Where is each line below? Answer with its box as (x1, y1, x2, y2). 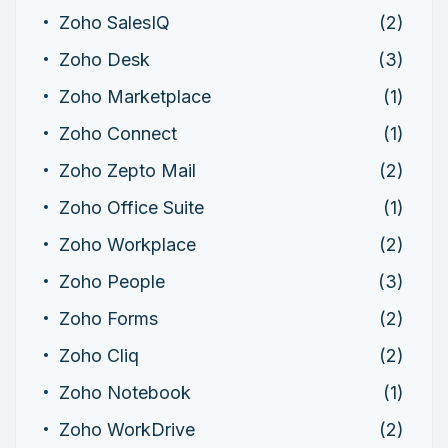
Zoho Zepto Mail (59, 159, 196, 181)
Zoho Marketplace (59, 85, 211, 107)
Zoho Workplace (59, 233, 196, 255)
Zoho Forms (59, 307, 158, 329)
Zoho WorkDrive (59, 418, 195, 440)
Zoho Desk (59, 48, 150, 70)
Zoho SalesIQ (59, 11, 170, 33)
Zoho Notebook (59, 381, 191, 403)
